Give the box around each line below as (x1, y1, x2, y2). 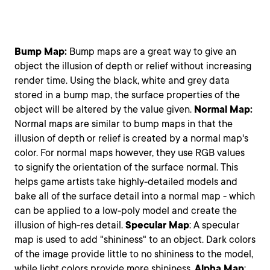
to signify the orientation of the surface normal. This (14, 162, 238, 173)
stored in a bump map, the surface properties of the (14, 89, 240, 101)
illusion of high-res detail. (14, 219, 125, 231)
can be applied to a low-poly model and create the (14, 205, 237, 216)
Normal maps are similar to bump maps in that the (14, 118, 233, 130)
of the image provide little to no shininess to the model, (14, 248, 253, 260)
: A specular (189, 219, 240, 231)
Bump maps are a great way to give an (67, 46, 236, 57)
